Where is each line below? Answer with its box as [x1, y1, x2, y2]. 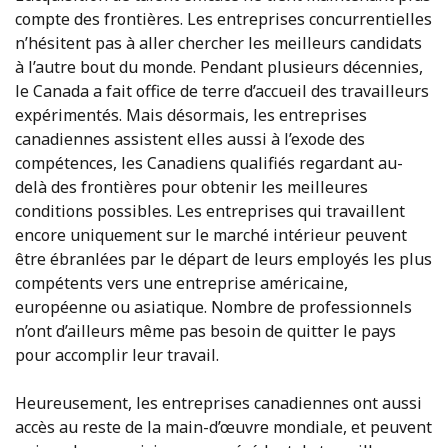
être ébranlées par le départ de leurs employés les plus [15, 247, 432, 270]
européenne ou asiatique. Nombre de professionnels [15, 295, 412, 318]
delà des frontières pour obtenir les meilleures [15, 175, 368, 198]
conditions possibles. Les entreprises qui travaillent [15, 199, 405, 222]
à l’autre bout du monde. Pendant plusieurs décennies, [15, 55, 423, 78]
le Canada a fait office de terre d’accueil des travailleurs [15, 79, 429, 102]
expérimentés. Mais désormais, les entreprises [15, 103, 367, 126]
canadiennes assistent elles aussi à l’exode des [15, 127, 365, 150]
